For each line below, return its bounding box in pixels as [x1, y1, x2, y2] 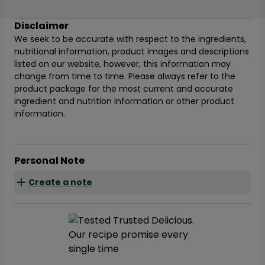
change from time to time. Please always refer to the [14, 70, 235, 82]
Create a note [28, 176, 92, 188]
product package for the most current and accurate [14, 83, 233, 95]
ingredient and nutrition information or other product [14, 95, 234, 107]
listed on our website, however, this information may [14, 58, 231, 70]
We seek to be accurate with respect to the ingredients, [14, 33, 246, 45]
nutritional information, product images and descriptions [14, 46, 249, 57]
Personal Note [14, 154, 85, 167]
